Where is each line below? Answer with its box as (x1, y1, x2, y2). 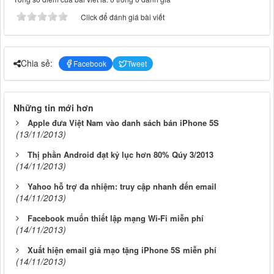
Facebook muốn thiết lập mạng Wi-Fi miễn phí (28, 212, 204, 224)
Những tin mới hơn (13, 101, 94, 114)
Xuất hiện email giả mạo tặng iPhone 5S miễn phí (28, 243, 217, 256)
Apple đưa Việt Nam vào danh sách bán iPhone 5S (28, 116, 219, 128)
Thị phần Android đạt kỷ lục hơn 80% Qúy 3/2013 (28, 148, 213, 160)
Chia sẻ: (21, 57, 53, 70)
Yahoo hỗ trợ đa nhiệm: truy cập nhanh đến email (28, 180, 217, 192)
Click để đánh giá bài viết (81, 11, 165, 22)
